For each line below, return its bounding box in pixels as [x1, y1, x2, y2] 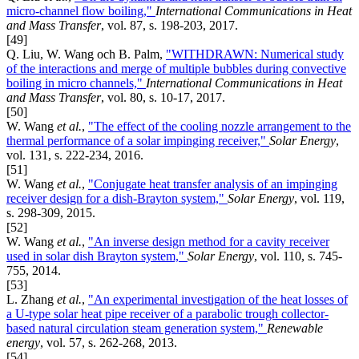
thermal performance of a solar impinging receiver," [6, 133, 269, 147]
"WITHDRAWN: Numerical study [166, 46, 344, 61]
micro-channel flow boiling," [6, 3, 155, 18]
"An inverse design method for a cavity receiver [88, 234, 329, 248]
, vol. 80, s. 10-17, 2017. [101, 90, 225, 104]
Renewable [267, 321, 323, 335]
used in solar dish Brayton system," [6, 248, 188, 263]
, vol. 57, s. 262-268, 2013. [40, 335, 177, 349]
